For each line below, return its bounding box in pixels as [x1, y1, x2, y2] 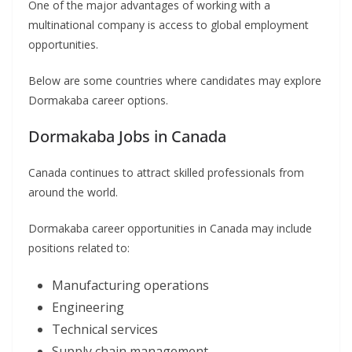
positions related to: [28, 240, 130, 256]
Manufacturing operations [52, 277, 209, 295]
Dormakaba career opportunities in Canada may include [28, 221, 312, 236]
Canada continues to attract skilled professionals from [28, 165, 304, 181]
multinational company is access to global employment [28, 17, 309, 33]
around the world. [28, 185, 118, 200]
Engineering [52, 299, 124, 317]
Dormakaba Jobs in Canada [28, 126, 226, 148]
